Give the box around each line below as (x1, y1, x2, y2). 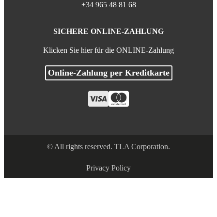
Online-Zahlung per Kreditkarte (47, 68, 170, 78)
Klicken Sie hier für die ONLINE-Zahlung (43, 46, 174, 55)
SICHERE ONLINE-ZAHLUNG (53, 27, 164, 36)
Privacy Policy (86, 164, 131, 172)
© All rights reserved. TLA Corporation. (47, 142, 170, 151)
